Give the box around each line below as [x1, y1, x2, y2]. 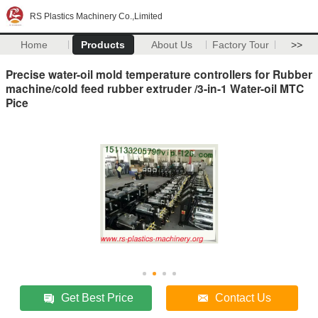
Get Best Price [61, 291, 134, 304]
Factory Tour [212, 39, 270, 50]
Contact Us [215, 291, 272, 304]
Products [81, 39, 126, 50]
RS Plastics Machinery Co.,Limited [30, 11, 163, 21]
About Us [151, 39, 193, 50]
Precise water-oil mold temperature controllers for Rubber [6, 65, 312, 82]
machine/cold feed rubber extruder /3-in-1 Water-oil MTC [6, 79, 304, 97]
